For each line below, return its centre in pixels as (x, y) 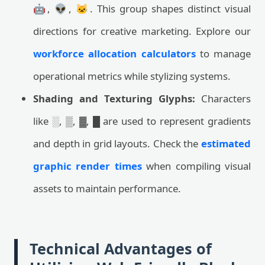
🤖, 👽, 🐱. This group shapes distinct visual (142, 9)
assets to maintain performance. (107, 188)
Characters (223, 98)
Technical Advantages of (121, 248)
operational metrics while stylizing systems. (132, 76)
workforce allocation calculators (114, 54)
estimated (226, 143)
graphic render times (88, 166)
